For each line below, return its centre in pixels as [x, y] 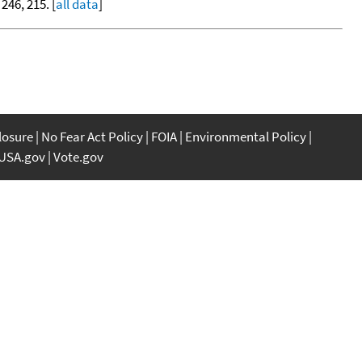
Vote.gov [78, 156]
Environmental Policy [246, 136]
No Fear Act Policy [92, 136]
